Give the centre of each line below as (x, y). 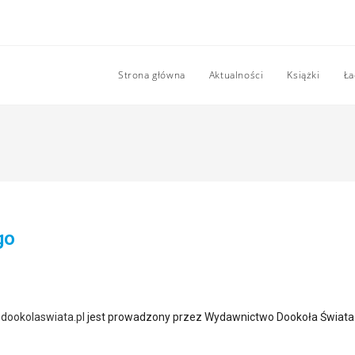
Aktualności (236, 75)
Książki (303, 75)
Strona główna (151, 75)
